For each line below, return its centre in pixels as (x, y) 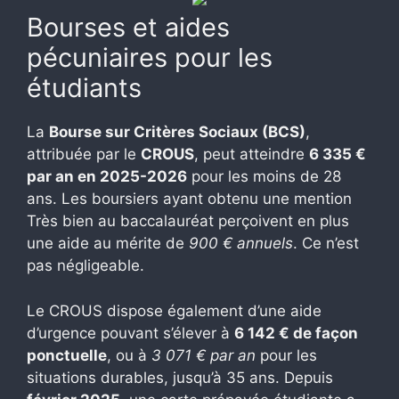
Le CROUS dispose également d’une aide (174, 310)
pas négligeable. (85, 266)
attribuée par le (84, 155)
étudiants (84, 88)
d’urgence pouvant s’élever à (130, 333)
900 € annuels (241, 244)
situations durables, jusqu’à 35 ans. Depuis (180, 377)
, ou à (129, 355)
